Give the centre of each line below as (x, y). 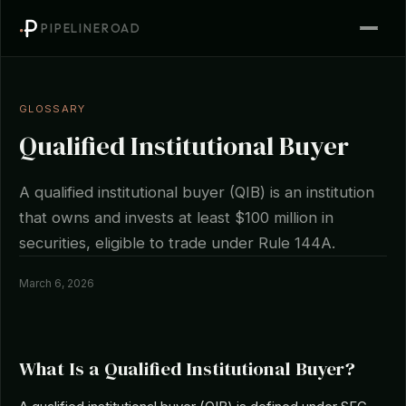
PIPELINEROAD (92, 28)
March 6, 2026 (57, 283)
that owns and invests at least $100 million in (176, 217)
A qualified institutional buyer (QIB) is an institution (197, 192)
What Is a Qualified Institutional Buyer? (187, 368)
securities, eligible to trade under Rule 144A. (177, 243)
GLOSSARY (53, 109)
